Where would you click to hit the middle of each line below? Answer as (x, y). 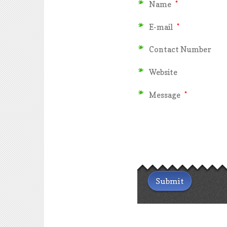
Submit (170, 181)
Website (163, 72)
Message (165, 95)
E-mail (162, 27)
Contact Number (180, 50)
